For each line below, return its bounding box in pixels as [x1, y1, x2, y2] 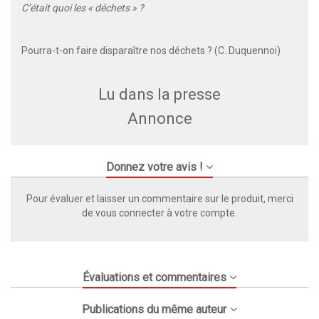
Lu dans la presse [98, 85, 221, 104]
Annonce [127, 110, 192, 128]
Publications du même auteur [82, 303, 227, 317]
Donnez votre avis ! [105, 160, 203, 174]
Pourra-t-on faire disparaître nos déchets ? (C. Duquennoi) [21, 45, 281, 57]
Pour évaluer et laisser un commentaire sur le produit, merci [26, 193, 293, 205]
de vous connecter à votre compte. [82, 207, 237, 219]
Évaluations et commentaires [82, 271, 226, 285]
